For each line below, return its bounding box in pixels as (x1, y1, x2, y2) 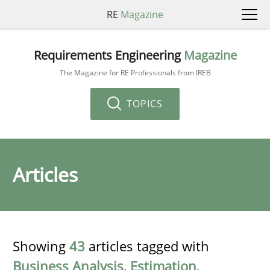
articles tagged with (85, 237, 209, 255)
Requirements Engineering (33, 46, 184, 63)
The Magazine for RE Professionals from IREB (59, 67, 211, 78)
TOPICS (124, 96, 163, 110)
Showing (13, 237, 69, 255)
